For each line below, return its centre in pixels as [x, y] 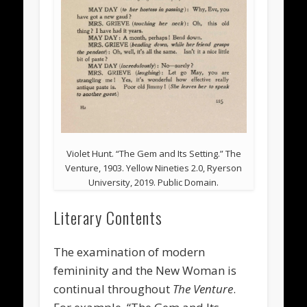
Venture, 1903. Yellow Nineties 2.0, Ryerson [153, 168]
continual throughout [113, 289]
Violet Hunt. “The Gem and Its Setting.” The [153, 154]
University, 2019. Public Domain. [153, 183]
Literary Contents [108, 218]
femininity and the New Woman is [145, 271]
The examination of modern [130, 252]
